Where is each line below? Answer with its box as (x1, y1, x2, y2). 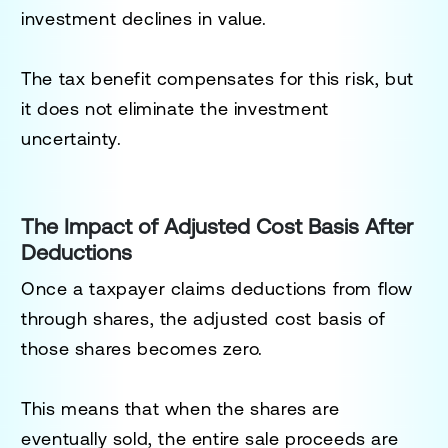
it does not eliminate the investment (21, 97, 329, 119)
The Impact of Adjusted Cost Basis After (21, 213, 414, 239)
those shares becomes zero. (21, 337, 263, 359)
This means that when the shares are (21, 397, 340, 419)
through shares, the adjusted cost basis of (21, 307, 386, 329)
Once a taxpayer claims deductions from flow (21, 277, 414, 299)
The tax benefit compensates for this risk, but (21, 67, 414, 89)
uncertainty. (21, 127, 122, 149)
